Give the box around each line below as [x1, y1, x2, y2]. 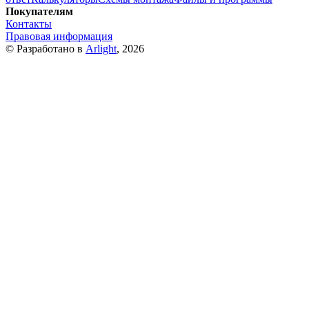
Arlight [86, 43, 117, 55]
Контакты [6, 18, 52, 30]
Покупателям [6, 6, 73, 18]
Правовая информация [6, 30, 112, 43]
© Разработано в [6, 43, 86, 55]
